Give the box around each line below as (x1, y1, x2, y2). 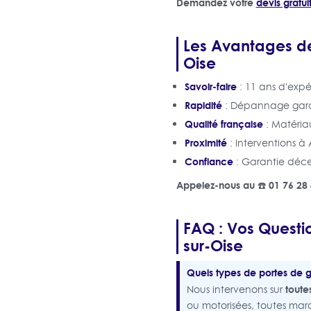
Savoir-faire (184, 78, 237, 94)
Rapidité (184, 97, 222, 112)
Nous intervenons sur (186, 282, 285, 296)
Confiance (184, 153, 233, 169)
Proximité (184, 135, 227, 150)
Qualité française (184, 116, 263, 131)
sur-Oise (183, 233, 243, 256)
